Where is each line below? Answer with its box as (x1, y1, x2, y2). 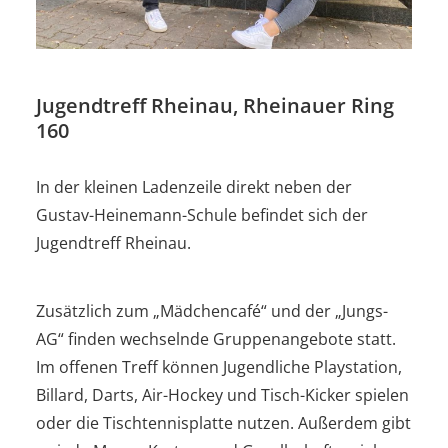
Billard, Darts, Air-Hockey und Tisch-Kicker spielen (36, 384, 409, 407)
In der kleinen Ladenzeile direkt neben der (36, 176, 352, 199)
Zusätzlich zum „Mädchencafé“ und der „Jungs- (36, 300, 388, 323)
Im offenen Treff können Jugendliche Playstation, (36, 356, 402, 379)
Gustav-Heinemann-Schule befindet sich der (36, 204, 368, 227)
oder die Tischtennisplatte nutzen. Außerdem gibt (36, 412, 411, 435)
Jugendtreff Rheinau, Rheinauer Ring (36, 92, 394, 120)
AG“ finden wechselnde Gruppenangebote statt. (36, 328, 396, 351)
